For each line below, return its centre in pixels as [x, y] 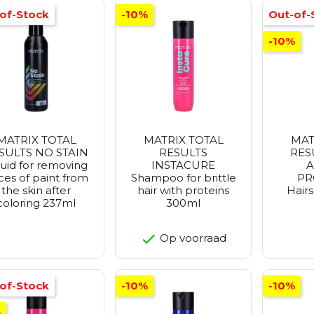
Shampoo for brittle [183, 177]
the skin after [36, 190]
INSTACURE [183, 165]
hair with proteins [183, 190]
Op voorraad [192, 238]
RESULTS [183, 152]
